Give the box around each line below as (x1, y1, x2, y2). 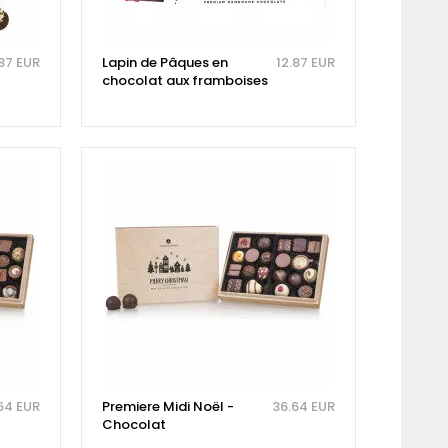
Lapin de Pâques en (101, 53, 228, 73)
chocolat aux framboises (101, 71, 268, 91)
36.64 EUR (271, 397, 335, 417)
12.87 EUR (275, 53, 335, 73)
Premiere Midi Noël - (101, 397, 234, 417)
